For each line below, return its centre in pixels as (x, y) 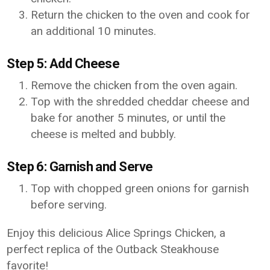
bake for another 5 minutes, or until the (128, 118)
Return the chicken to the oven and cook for (141, 15)
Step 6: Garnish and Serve (80, 167)
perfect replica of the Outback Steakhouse (113, 249)
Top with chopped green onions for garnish (140, 188)
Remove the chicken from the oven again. (134, 85)
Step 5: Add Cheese (63, 64)
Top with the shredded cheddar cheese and (140, 102)
